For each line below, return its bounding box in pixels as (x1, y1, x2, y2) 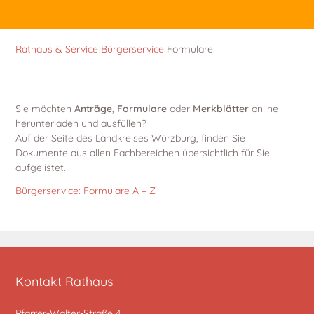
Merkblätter (193, 102, 250, 115)
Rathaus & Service (15, 43, 99, 55)
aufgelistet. (15, 161, 67, 174)
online (249, 102, 279, 115)
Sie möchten (15, 102, 75, 115)
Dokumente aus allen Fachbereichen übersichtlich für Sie (15, 146, 271, 159)
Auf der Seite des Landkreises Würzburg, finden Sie (15, 131, 246, 144)
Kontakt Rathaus (15, 273, 114, 289)
